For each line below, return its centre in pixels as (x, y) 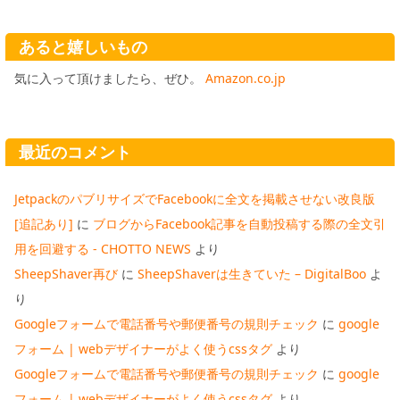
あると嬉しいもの (83, 47)
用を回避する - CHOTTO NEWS (103, 248)
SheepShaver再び (66, 273)
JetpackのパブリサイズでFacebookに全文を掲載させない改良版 (195, 198)
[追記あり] (44, 223)
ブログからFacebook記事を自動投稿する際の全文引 (239, 223)
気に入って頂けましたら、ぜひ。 (110, 79)
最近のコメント (75, 152)
